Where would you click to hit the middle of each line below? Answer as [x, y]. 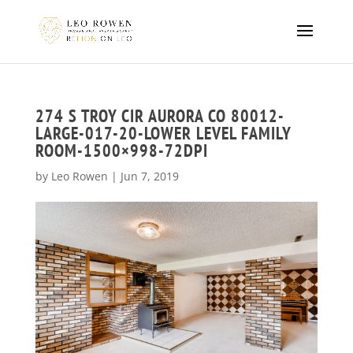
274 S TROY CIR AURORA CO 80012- [160, 116]
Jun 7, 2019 [149, 176]
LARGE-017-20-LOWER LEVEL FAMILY [163, 133]
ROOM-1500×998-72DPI [121, 150]
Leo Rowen [79, 176]
